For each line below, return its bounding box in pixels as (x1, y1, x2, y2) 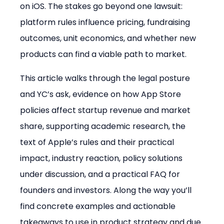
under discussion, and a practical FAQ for (20, 168, 182, 180)
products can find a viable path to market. (20, 48, 187, 60)
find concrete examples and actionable (20, 200, 178, 212)
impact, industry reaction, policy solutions (20, 152, 185, 164)
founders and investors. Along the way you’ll (20, 184, 194, 196)
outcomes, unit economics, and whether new (20, 32, 198, 44)
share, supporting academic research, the (20, 120, 188, 132)
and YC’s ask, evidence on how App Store (20, 88, 183, 100)
